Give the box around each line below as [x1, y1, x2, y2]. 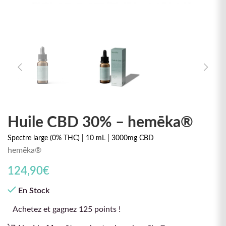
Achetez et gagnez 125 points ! [13, 205, 121, 214]
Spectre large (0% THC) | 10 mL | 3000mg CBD [8, 135, 154, 142]
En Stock [18, 187, 49, 195]
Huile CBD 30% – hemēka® [8, 115, 193, 131]
